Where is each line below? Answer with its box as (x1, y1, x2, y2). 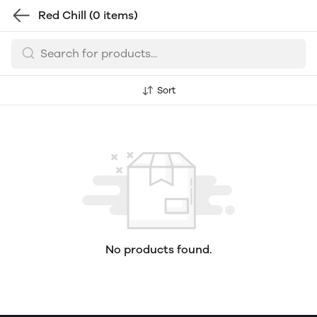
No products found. (105, 243, 212, 256)
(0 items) (89, 8, 138, 22)
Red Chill (38, 8, 89, 22)
